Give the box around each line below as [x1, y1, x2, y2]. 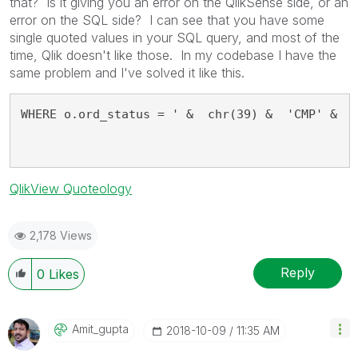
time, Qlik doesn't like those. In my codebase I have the [10, 46, 336, 63]
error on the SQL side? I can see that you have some [10, 11, 324, 28]
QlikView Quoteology [10, 180, 132, 197]
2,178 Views [30, 228, 92, 242]
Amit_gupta [72, 321, 129, 336]
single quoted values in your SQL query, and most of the [10, 29, 340, 46]
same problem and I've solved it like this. [10, 64, 245, 81]
